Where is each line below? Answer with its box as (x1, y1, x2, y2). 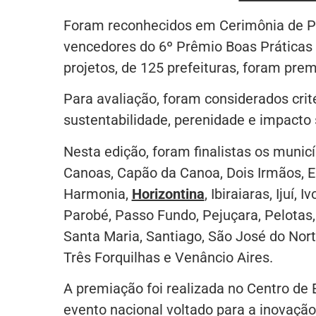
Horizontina (131, 185, 205, 202)
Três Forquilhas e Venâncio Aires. (63, 248, 273, 266)
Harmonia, (63, 185, 132, 202)
